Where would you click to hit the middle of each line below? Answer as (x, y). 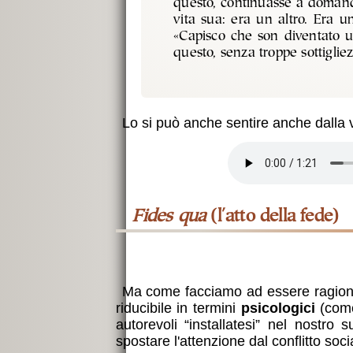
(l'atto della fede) (273, 217)
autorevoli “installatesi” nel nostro (229, 325)
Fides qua (174, 217)
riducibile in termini (178, 308)
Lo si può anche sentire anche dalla (235, 123)
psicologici (278, 308)
